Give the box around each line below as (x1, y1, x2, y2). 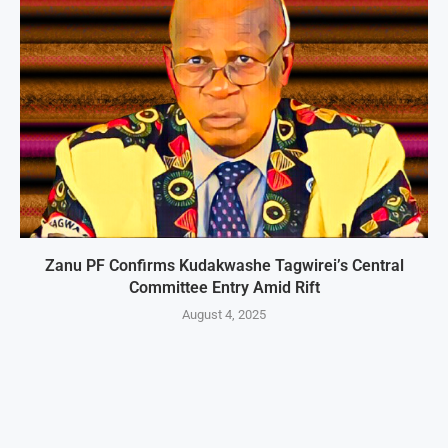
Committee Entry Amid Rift (128, 278, 320, 298)
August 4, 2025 (182, 307, 266, 323)
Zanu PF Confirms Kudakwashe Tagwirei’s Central (44, 256, 404, 276)
